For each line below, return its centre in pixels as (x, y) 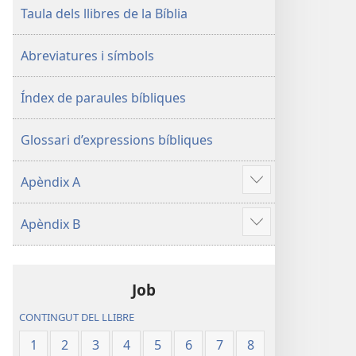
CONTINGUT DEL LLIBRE (77, 317)
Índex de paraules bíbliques (103, 98)
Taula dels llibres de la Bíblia (104, 14)
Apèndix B (50, 224)
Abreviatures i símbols (87, 56)
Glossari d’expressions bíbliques (117, 140)
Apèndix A (50, 182)
